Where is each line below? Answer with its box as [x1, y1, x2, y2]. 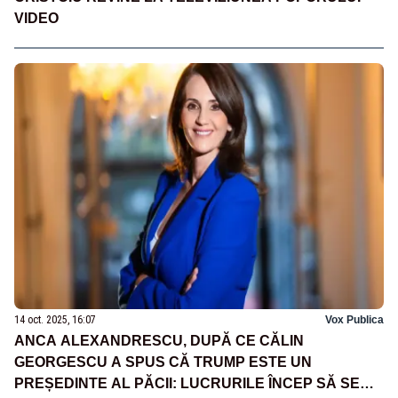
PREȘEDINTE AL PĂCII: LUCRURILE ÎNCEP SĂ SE [14, 376, 360, 392]
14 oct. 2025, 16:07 [14, 314, 96, 327]
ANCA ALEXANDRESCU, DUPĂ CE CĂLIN [14, 333, 304, 349]
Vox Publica [325, 314, 384, 327]
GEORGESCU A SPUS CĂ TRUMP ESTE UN [14, 354, 312, 370]
